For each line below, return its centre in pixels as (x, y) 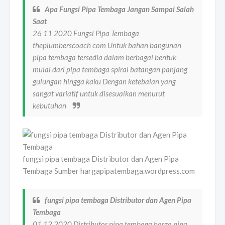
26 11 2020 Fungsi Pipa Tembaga (86, 33)
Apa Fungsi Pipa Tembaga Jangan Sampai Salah (119, 9)
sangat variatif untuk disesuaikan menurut (99, 94)
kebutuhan (50, 106)
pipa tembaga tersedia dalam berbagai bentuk (104, 58)
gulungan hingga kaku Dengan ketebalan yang (104, 82)
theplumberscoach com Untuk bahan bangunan (107, 45)
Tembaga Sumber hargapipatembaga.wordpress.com (109, 171)
